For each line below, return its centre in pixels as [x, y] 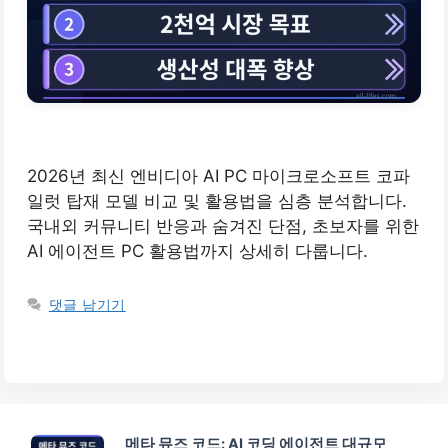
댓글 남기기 [87, 303]
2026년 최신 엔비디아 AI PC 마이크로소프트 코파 [218, 176]
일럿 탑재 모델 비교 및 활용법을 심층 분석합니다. [217, 201]
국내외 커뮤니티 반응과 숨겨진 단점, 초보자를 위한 [223, 226]
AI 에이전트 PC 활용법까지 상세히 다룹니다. [197, 251]
